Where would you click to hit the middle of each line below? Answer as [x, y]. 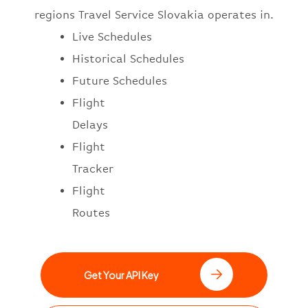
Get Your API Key [121, 275]
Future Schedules [120, 81]
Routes [91, 213]
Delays [90, 125]
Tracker [93, 169]
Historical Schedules [128, 59]
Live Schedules [112, 37]
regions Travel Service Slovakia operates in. [154, 15]
